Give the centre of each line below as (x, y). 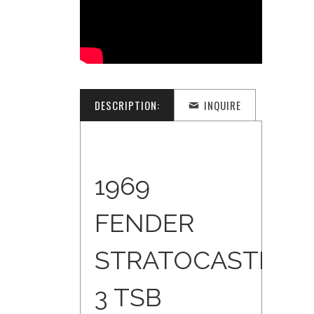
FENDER (144, 223)
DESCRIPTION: (127, 105)
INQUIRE (223, 105)
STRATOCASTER (192, 260)
